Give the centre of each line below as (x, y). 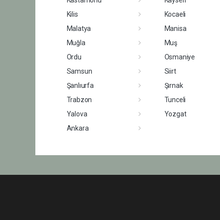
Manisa (175, 28)
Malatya (79, 28)
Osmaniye (179, 57)
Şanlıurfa (80, 85)
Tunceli (175, 99)
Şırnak (174, 85)
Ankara (78, 128)
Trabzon (79, 99)
